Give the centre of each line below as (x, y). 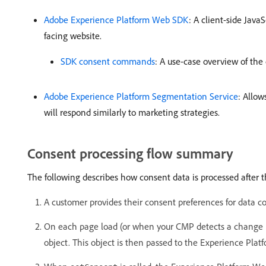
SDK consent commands (108, 61)
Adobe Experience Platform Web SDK (116, 20)
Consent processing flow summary (130, 153)
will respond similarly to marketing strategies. (132, 112)
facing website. (73, 36)
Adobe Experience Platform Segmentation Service (141, 96)
